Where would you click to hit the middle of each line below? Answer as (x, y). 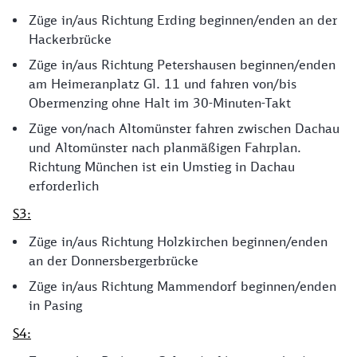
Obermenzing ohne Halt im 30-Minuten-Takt (160, 102)
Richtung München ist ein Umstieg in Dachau (162, 166)
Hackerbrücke (70, 39)
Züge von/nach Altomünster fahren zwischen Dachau (184, 128)
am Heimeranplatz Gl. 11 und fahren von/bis (163, 83)
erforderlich (64, 185)
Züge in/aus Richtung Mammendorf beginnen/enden (182, 286)
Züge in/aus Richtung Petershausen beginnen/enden (182, 64)
